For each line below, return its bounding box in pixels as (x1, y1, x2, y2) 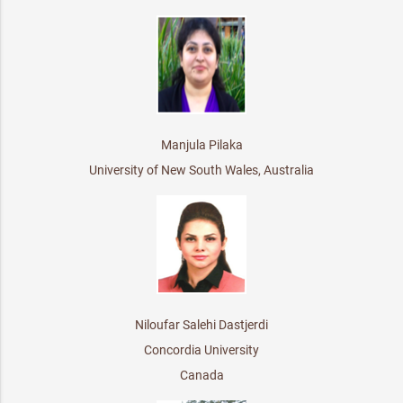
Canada (179, 367, 224, 382)
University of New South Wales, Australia (89, 162, 314, 177)
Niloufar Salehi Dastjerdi (135, 317, 268, 332)
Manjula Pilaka (160, 137, 243, 152)
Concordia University (144, 342, 259, 357)
